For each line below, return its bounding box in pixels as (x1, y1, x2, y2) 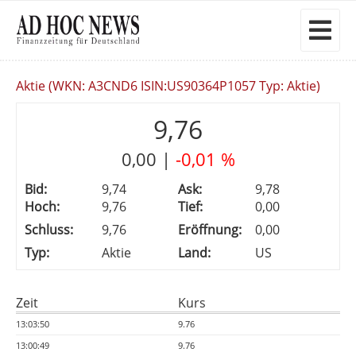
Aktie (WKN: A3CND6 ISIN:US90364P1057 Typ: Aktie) (16, 77, 320, 95)
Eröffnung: (178, 221, 242, 238)
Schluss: (25, 221, 73, 238)
